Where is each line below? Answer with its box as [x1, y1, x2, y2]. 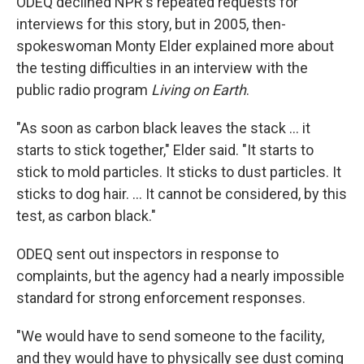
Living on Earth [151, 81, 246, 99]
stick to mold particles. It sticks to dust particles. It [16, 163, 341, 181]
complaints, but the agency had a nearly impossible [16, 267, 344, 285]
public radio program [16, 81, 151, 99]
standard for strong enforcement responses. [16, 289, 305, 307]
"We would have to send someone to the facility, [16, 327, 324, 345]
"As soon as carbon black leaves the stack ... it [16, 119, 310, 137]
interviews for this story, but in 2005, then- [16, 15, 286, 33]
